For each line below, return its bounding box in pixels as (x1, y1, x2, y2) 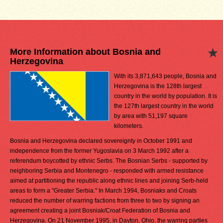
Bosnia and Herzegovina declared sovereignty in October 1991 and (10, 137, 192, 144)
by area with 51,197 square (114, 112, 188, 119)
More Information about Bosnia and (10, 47, 161, 57)
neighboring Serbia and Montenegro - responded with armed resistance (10, 167, 204, 174)
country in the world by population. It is (114, 93, 217, 100)
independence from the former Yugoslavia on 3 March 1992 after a (10, 147, 189, 154)
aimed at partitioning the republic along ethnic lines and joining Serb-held (10, 177, 208, 184)
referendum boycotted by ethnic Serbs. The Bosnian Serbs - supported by (10, 157, 208, 164)
